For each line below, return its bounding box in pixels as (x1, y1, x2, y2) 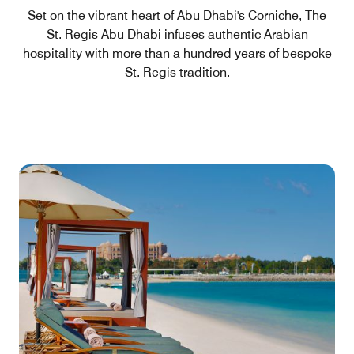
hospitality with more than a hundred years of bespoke (22, 45, 332, 61)
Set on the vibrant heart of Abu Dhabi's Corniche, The (28, 7, 326, 23)
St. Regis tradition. (124, 64, 230, 80)
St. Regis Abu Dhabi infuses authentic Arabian (46, 26, 308, 42)
